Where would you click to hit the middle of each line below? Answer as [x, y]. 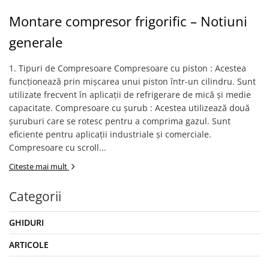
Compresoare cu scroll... [58, 147]
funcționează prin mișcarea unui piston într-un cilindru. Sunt [132, 81]
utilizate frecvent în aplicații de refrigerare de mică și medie [130, 95]
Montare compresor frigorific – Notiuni [128, 21]
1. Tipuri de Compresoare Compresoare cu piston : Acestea [128, 68]
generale [36, 42]
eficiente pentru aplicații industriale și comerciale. [110, 134]
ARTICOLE [29, 245]
